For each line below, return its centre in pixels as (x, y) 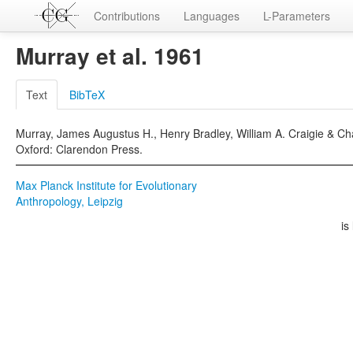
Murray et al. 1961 (110, 56)
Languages (212, 16)
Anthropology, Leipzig (69, 201)
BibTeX (87, 95)
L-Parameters (297, 16)
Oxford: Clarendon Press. (79, 149)
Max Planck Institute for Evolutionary (106, 185)
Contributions (127, 16)
